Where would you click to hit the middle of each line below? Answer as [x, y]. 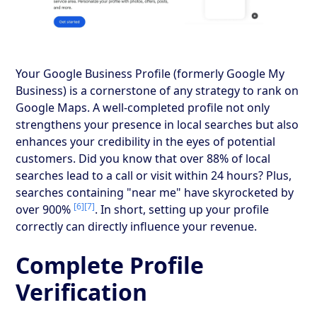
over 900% [45, 209]
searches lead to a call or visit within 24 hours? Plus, [154, 175]
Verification [82, 292]
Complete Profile [110, 265]
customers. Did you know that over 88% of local [143, 158]
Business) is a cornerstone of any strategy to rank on [157, 90]
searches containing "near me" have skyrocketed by [155, 192]
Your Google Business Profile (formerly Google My [150, 73]
